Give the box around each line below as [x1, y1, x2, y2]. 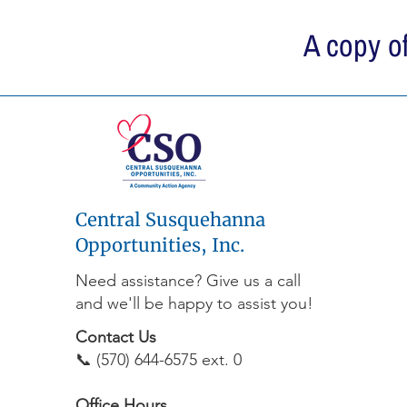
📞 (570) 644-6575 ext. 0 [75, 350, 242, 370]
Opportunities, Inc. [75, 233, 244, 256]
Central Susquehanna [75, 208, 265, 231]
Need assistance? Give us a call [75, 271, 301, 291]
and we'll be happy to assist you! [75, 293, 313, 313]
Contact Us [75, 327, 156, 347]
